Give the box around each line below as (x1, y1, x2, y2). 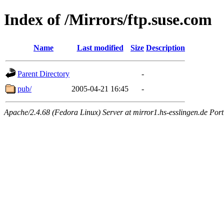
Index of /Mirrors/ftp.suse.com (4, 10, 212, 29)
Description (146, 43, 185, 52)
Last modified (76, 43, 123, 52)
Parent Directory (17, 69, 69, 78)
